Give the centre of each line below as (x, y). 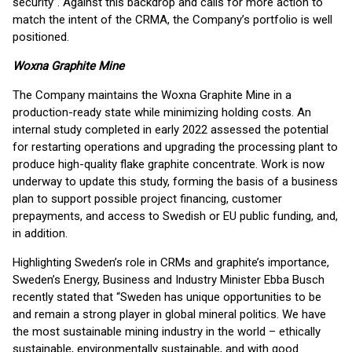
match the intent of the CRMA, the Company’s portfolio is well (172, 20)
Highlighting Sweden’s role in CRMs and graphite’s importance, (171, 262)
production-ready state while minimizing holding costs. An (162, 112)
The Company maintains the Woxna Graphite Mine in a (152, 95)
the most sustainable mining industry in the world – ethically (167, 332)
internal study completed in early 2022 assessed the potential (170, 130)
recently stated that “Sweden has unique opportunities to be (167, 297)
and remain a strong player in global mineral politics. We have (169, 314)
